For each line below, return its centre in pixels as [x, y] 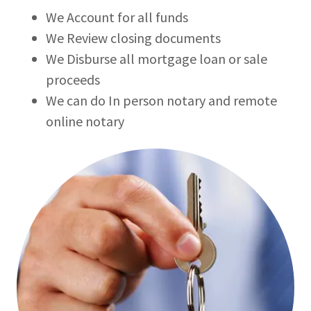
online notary [85, 121]
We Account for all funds [117, 17]
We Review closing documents [133, 38]
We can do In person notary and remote [161, 100]
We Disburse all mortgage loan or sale [157, 59]
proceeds [73, 79]
